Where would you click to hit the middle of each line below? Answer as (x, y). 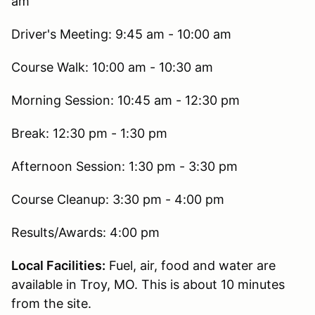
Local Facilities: (58, 265)
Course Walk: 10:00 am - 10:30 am (112, 67)
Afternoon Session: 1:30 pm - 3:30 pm (124, 166)
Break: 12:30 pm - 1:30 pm (89, 133)
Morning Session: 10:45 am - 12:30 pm (126, 100)
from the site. (51, 303)
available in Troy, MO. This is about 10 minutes (148, 284)
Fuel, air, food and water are (191, 265)
